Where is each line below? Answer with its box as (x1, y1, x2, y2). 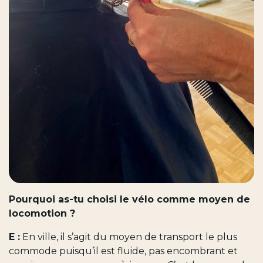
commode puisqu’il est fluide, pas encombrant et (9, 245, 238, 257)
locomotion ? (9, 207, 78, 219)
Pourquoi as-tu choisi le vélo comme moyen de (9, 193, 250, 205)
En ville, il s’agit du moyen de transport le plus (20, 231, 237, 242)
